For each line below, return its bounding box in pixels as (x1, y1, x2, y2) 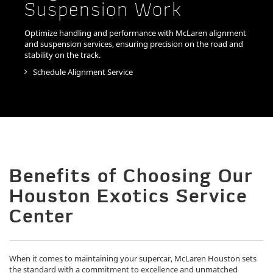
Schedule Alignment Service (30, 66, 133, 78)
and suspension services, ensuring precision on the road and (24, 38, 243, 50)
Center (9, 208, 74, 228)
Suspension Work (24, 2, 183, 21)
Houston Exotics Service (9, 188, 247, 208)
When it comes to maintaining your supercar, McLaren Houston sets (9, 253, 257, 264)
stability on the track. (24, 49, 101, 61)
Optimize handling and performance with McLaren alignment (24, 27, 246, 39)
